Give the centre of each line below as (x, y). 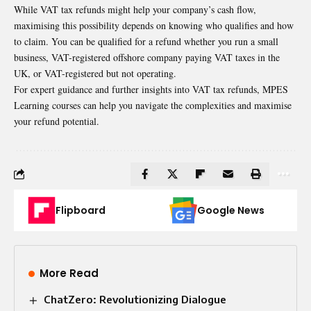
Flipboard (81, 210)
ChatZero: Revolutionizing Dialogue (135, 299)
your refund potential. (58, 121)
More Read (69, 273)
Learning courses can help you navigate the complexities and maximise (153, 105)
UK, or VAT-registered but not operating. (97, 73)
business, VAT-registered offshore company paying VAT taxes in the (147, 57)
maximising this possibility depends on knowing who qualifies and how (154, 25)
